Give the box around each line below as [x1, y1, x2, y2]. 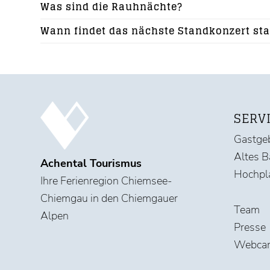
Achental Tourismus [40, 155, 142, 171]
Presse [233, 219, 266, 234]
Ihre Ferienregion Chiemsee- [40, 173, 172, 188]
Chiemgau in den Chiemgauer [40, 190, 178, 206]
